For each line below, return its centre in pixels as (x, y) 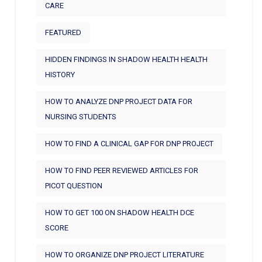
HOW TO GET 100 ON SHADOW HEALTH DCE (120, 212)
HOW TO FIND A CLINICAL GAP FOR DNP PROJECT (129, 143)
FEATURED (63, 32)
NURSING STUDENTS (81, 116)
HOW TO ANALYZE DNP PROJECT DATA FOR (119, 101)
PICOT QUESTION (74, 185)
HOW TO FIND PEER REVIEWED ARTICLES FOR (122, 170)
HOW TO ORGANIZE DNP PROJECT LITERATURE (125, 254)
